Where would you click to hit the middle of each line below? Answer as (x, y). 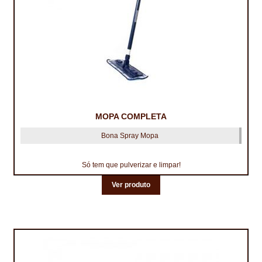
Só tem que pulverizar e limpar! (131, 165)
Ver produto (131, 185)
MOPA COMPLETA (131, 116)
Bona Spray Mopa (130, 135)
